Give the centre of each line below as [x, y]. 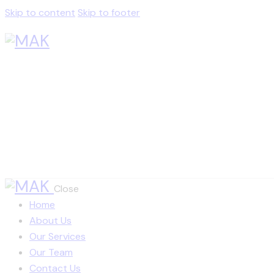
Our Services [57, 237]
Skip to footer [109, 13]
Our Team [51, 253]
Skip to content [40, 13]
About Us [50, 221]
